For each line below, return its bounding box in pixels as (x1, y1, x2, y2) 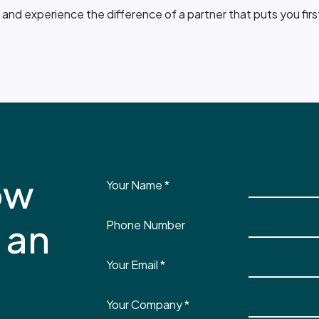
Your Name (106, 177, 163, 192)
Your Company (106, 297, 183, 312)
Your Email (106, 257, 159, 272)
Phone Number (106, 217, 186, 232)
